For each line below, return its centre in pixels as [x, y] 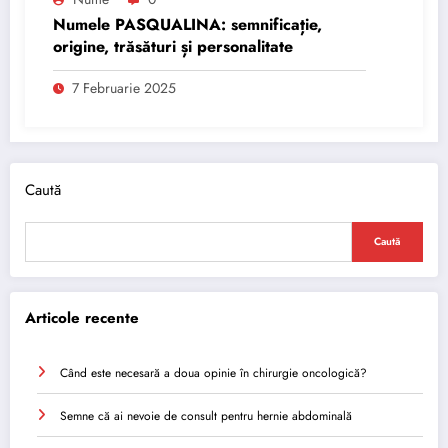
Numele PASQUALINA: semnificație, [187, 24]
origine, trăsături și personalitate [173, 46]
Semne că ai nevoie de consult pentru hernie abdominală [206, 416]
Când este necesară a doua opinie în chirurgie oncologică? [213, 373]
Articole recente [82, 317]
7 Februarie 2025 [124, 88]
